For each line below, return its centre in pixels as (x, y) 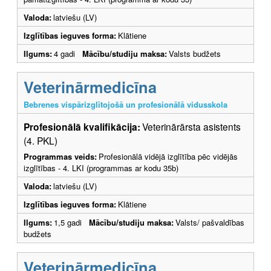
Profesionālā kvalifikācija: (82, 127)
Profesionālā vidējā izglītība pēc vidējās (168, 157)
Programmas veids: (60, 157)
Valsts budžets (195, 54)
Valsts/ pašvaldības (210, 223)
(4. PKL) (41, 141)
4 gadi (68, 54)
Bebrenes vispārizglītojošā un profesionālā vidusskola (126, 105)
